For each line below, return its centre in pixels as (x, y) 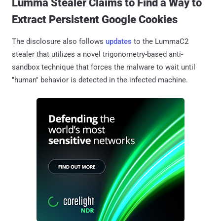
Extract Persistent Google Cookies (95, 19)
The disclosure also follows (59, 41)
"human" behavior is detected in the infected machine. (100, 80)
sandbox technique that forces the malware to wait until (104, 67)
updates (119, 41)
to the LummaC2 (160, 41)
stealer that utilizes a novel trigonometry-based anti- (97, 54)
